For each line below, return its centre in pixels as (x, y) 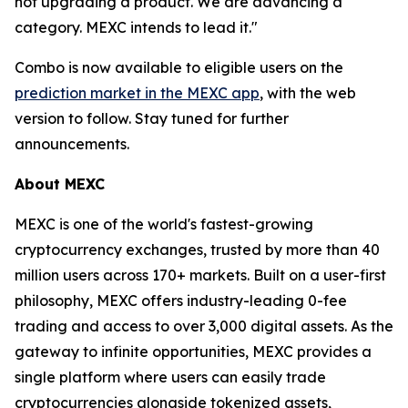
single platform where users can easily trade (170, 377)
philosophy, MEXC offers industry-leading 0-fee (181, 301)
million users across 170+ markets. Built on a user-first (200, 275)
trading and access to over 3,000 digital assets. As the (204, 326)
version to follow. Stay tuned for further (152, 119)
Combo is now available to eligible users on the (179, 68)
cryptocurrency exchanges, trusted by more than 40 (197, 250)
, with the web (308, 93)
